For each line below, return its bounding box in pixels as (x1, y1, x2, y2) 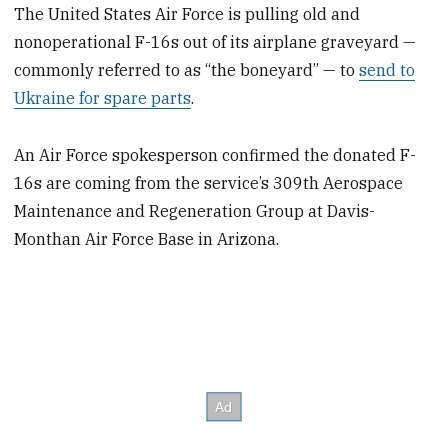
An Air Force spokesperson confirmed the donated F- (14, 144, 417, 165)
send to (359, 60, 416, 81)
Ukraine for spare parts (14, 88, 192, 109)
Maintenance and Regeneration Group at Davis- (14, 200, 376, 221)
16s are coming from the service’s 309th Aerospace (14, 172, 404, 193)
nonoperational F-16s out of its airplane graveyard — (14, 32, 417, 53)
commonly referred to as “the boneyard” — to (14, 60, 360, 81)
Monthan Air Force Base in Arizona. (14, 228, 280, 249)
